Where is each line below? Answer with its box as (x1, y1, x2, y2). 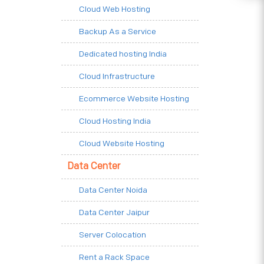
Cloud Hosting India (79, 115, 151, 126)
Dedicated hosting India (79, 48, 167, 59)
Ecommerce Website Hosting (79, 93, 189, 104)
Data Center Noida (79, 184, 147, 195)
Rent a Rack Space (79, 252, 150, 262)
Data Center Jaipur (79, 207, 150, 217)
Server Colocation (79, 229, 146, 240)
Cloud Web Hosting (79, 4, 150, 14)
